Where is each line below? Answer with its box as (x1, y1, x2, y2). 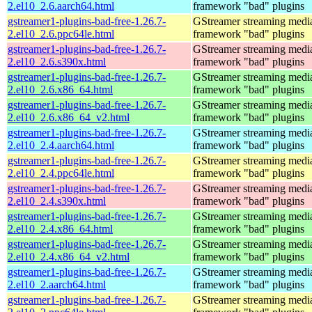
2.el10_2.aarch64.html (8, 278, 106, 290)
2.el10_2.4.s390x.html (8, 194, 106, 207)
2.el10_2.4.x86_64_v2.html (8, 250, 130, 263)
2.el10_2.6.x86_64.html (8, 83, 113, 95)
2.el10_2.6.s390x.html (8, 55, 106, 68)
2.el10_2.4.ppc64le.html (8, 166, 114, 179)
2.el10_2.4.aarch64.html (8, 139, 114, 151)
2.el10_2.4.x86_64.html (8, 222, 113, 235)
